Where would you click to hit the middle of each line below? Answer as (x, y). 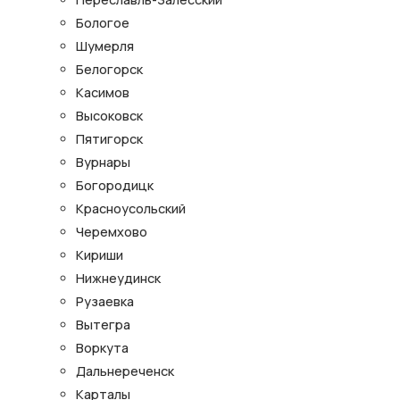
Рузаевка (105, 302)
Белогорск (109, 70)
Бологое (103, 23)
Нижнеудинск (118, 279)
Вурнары (103, 162)
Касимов (103, 93)
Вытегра (103, 325)
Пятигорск (109, 139)
